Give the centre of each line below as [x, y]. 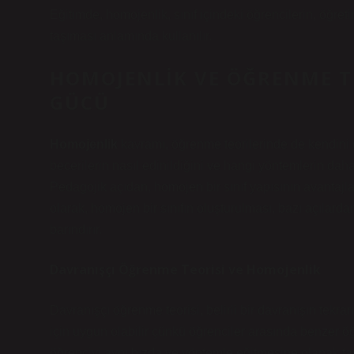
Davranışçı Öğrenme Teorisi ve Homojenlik [185, 269]
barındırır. [76, 230]
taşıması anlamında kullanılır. [131, 36]
